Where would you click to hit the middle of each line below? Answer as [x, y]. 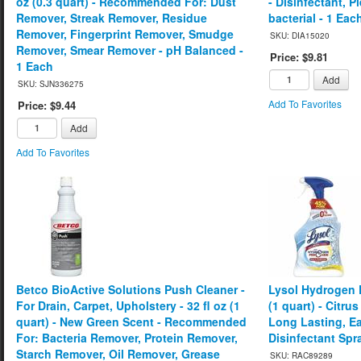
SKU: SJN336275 [51, 83]
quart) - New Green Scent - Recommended [131, 321]
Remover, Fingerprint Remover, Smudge [125, 33]
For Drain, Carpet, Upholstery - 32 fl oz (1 [128, 305]
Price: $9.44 [47, 105]
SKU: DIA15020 [300, 35]
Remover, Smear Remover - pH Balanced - [130, 50]
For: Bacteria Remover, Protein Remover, [127, 337]
